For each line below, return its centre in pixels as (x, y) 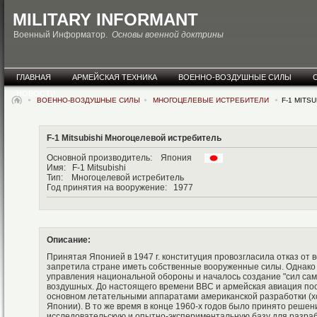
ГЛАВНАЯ (34, 77)
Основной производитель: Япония (126, 158)
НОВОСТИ (36, 93)
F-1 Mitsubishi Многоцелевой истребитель (134, 138)
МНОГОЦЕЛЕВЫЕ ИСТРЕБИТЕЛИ (212, 100)
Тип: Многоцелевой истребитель (115, 178)
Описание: (69, 240)
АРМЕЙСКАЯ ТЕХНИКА (115, 77)
